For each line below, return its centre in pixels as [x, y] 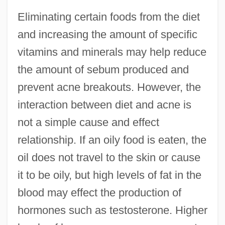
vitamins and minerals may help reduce [112, 52]
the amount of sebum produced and [103, 69]
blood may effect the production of [99, 192]
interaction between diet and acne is [104, 104]
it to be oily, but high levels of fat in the [109, 175]
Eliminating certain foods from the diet [108, 17]
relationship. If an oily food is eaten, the [112, 140]
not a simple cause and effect [88, 122]
